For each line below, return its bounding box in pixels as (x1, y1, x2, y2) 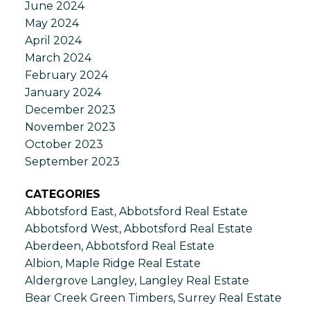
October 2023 (24, 137, 103, 151)
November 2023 (24, 120, 116, 134)
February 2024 (24, 68, 108, 82)
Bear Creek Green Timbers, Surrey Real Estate (24, 291, 282, 305)
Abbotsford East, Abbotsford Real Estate (24, 205, 248, 219)
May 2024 (24, 16, 79, 30)
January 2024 (24, 85, 101, 99)
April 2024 (24, 33, 82, 47)
